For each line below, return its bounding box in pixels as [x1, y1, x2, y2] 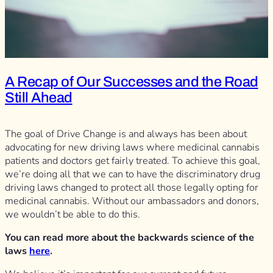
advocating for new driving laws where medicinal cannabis [5, 140, 260, 154]
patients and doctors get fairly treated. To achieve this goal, [5, 154, 260, 168]
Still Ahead [5, 89, 73, 105]
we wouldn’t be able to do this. [5, 207, 140, 221]
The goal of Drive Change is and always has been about [5, 127, 247, 141]
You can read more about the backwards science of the [5, 230, 254, 244]
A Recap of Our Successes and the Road [5, 73, 258, 90]
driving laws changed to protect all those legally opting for [5, 180, 258, 194]
